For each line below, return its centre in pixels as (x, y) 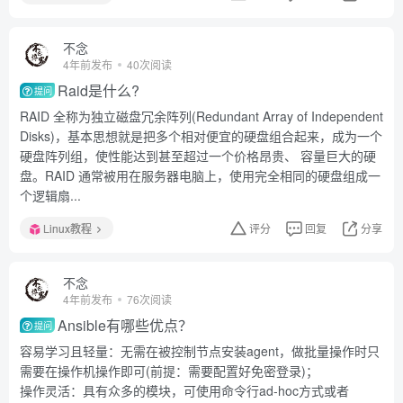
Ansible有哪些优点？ (125, 325)
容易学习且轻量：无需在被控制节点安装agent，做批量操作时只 (200, 351)
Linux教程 (67, 228)
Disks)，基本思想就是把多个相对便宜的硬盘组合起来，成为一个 (201, 136)
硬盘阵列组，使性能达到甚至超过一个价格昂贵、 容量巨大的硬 (198, 156)
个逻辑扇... (50, 195)
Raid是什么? (99, 90)
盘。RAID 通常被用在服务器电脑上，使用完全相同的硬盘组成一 (200, 175)
